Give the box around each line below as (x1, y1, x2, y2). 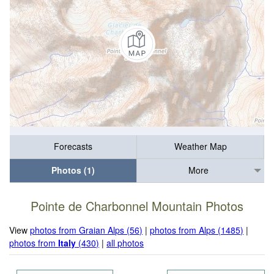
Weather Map (174, 140, 227, 153)
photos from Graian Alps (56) (30, 223, 143, 236)
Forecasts (54, 140, 92, 153)
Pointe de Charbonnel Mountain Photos (31, 197, 243, 215)
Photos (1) (51, 164, 95, 177)
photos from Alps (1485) (150, 223, 244, 236)
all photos (106, 236, 144, 249)
